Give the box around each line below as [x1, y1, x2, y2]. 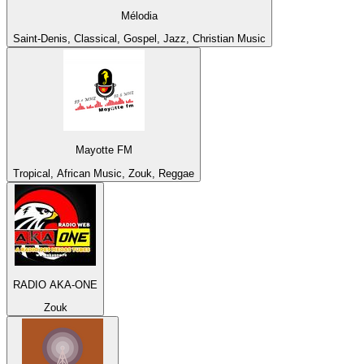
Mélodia [121, 9, 158, 22]
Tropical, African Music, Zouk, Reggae [13, 167, 194, 180]
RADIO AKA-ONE [13, 278, 97, 291]
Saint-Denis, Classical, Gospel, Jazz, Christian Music [13, 32, 266, 45]
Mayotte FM [75, 144, 132, 157]
